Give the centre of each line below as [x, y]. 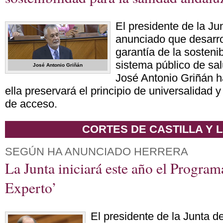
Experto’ [31, 187]
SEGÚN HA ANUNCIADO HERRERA [97, 152]
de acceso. [31, 104]
